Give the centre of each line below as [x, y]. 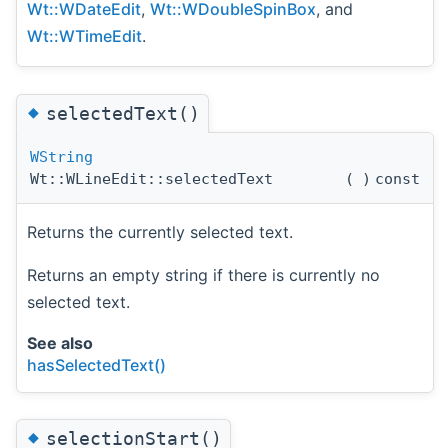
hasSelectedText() [96, 364]
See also [60, 342]
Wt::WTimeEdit [84, 36]
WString [61, 156]
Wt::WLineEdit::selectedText [151, 178]
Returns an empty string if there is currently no [203, 274]
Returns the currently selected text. [160, 231]
